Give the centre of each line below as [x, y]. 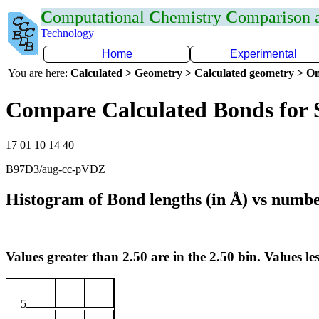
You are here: [39, 73]
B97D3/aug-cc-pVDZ [56, 169]
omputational [101, 17]
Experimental [263, 54]
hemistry [193, 17]
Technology [67, 33]
